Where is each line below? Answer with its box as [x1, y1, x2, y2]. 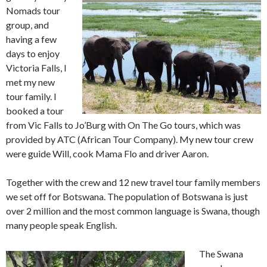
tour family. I [6, 91, 57, 103]
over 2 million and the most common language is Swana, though [6, 205, 260, 217]
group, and [6, 19, 49, 31]
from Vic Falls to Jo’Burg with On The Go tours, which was [6, 119, 241, 131]
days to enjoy [6, 48, 60, 60]
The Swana [199, 248, 243, 260]
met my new [6, 76, 55, 88]
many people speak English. [6, 219, 117, 231]
